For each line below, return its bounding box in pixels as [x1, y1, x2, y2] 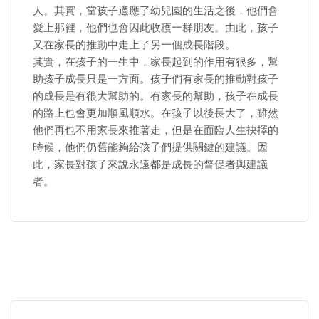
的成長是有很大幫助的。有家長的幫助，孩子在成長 [33, 90, 278, 103]
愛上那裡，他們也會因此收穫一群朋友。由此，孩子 [33, 21, 278, 34]
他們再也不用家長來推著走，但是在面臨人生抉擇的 [33, 124, 278, 137]
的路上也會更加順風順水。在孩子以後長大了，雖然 [33, 107, 278, 120]
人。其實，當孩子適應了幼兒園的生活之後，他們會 [33, 4, 278, 17]
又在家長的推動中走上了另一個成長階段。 [33, 38, 236, 51]
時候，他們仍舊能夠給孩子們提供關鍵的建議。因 [33, 141, 268, 154]
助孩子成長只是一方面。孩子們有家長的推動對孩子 [33, 73, 278, 85]
